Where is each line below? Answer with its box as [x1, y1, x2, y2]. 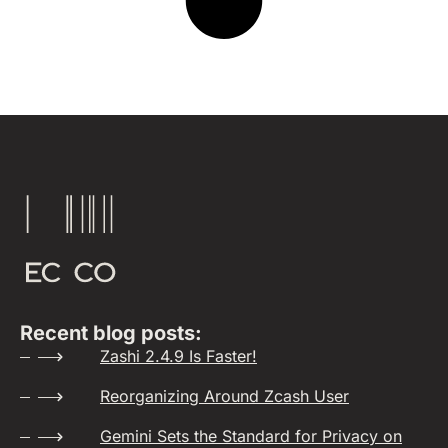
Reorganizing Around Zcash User [100, 386, 349, 407]
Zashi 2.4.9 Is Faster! [100, 346, 257, 367]
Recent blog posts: [20, 321, 202, 346]
